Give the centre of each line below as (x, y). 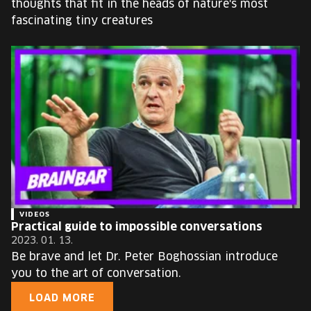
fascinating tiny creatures (82, 21)
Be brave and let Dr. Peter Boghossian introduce (144, 257)
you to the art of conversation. (96, 274)
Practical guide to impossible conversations (137, 227)
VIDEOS (35, 215)
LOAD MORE (62, 299)
